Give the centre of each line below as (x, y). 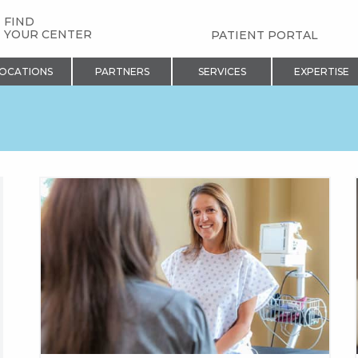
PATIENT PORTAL (265, 36)
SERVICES (222, 71)
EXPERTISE (321, 71)
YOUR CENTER (48, 35)
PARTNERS (122, 71)
